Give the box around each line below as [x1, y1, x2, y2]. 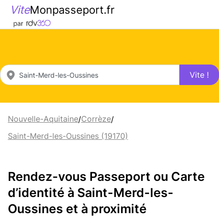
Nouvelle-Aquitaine [8, 114, 78, 124]
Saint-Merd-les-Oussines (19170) [8, 131, 128, 141]
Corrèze [81, 114, 111, 124]
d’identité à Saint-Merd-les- [8, 185, 174, 200]
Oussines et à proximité [8, 201, 147, 216]
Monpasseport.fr [30, 3, 114, 16]
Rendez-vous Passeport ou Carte [8, 169, 205, 184]
